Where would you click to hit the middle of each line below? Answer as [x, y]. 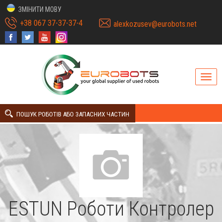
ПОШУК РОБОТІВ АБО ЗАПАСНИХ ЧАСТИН [73, 114]
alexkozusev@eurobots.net [155, 24]
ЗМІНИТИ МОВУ [40, 9]
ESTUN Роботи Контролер [111, 209]
